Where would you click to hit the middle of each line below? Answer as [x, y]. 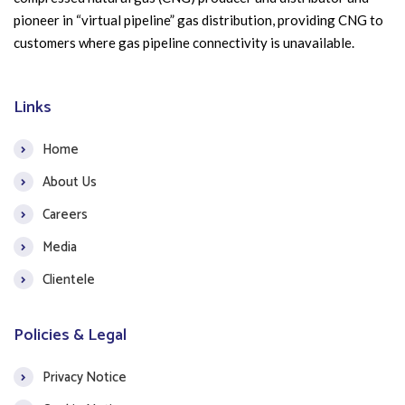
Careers [65, 214]
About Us [70, 182]
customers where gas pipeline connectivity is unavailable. [184, 43]
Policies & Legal [70, 336]
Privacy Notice [85, 377]
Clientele [69, 279]
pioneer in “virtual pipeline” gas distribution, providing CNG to [198, 20]
